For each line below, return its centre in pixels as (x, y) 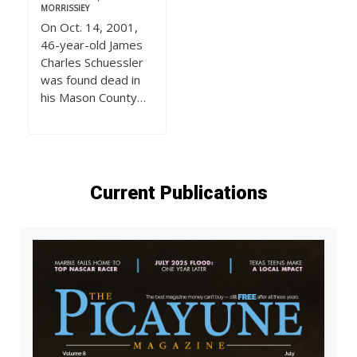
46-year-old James (92, 45)
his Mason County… (93, 98)
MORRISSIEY (65, 8)
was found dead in (90, 80)
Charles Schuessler (92, 63)
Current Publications (178, 193)
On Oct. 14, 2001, (89, 27)
